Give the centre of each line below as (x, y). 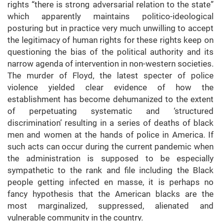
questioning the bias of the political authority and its (110, 52)
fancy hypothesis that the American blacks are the (110, 194)
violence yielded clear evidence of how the (110, 88)
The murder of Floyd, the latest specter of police (110, 76)
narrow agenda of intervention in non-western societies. (110, 64)
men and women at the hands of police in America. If (110, 135)
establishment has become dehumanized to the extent (110, 99)
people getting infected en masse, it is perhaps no (110, 182)
